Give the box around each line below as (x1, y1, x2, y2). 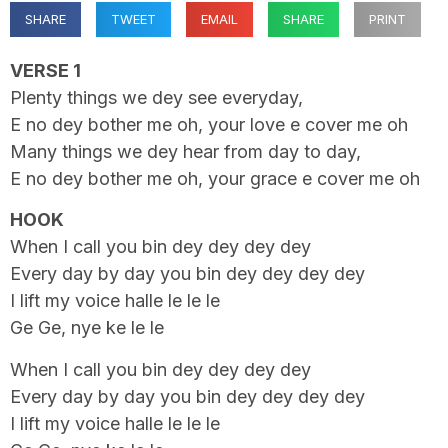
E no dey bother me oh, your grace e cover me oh (10, 168, 420, 189)
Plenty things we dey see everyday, (10, 87, 303, 108)
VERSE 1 (10, 60, 81, 81)
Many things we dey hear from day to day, (10, 141, 361, 162)
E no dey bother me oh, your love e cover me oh (10, 114, 408, 135)
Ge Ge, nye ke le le (10, 317, 164, 339)
